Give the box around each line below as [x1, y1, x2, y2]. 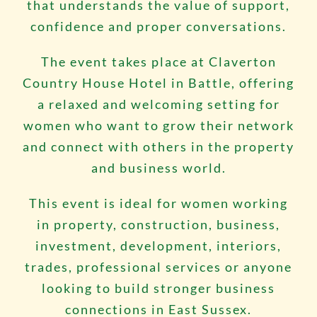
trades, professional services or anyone [25, 259, 292, 275]
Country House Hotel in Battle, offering [23, 75, 294, 91]
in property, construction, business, [37, 217, 280, 232]
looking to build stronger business [42, 280, 275, 296]
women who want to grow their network [23, 117, 294, 133]
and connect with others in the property [23, 139, 294, 154]
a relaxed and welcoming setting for [37, 96, 280, 112]
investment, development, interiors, [35, 238, 282, 253]
